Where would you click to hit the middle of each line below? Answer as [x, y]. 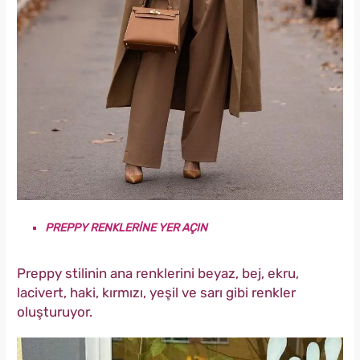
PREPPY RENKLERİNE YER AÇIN [126, 227]
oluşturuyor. [55, 311]
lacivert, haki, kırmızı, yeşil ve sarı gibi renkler [156, 292]
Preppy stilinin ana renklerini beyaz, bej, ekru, [158, 273]
